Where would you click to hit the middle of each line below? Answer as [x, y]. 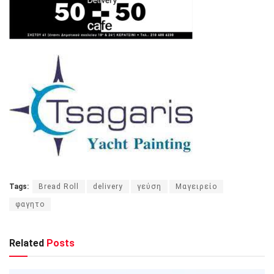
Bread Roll [59, 187]
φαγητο [30, 205]
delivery [108, 187]
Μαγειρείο [196, 187]
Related [27, 243]
